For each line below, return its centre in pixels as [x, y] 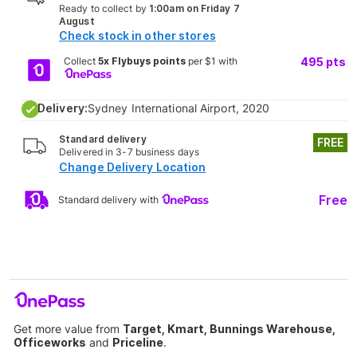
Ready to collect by [104, 8]
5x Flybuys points [142, 61]
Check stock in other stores [137, 35]
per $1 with [212, 61]
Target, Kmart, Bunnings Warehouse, [229, 329]
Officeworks [50, 342]
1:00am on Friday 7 [194, 8]
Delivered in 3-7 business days [129, 152]
